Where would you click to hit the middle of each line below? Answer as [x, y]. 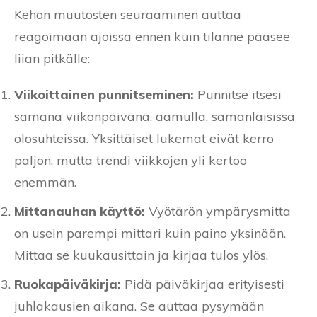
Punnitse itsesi [238, 95]
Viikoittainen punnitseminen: [104, 95]
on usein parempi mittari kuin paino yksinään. [150, 234]
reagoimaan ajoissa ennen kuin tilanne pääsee [152, 37]
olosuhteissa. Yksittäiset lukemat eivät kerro [144, 139]
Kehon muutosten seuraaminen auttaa [128, 15]
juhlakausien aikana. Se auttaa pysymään [139, 306]
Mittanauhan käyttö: [80, 212]
